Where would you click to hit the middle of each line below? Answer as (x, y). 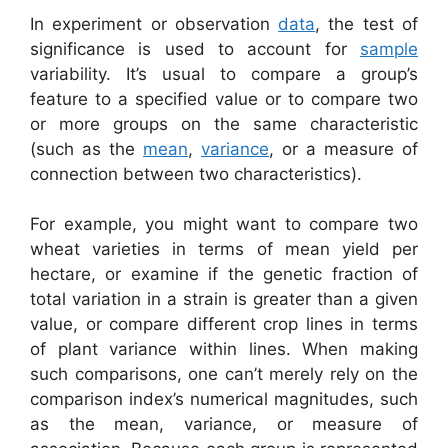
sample (389, 48)
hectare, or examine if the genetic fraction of (224, 274)
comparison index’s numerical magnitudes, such (224, 399)
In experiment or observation (154, 23)
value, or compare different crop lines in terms (224, 324)
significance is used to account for (195, 48)
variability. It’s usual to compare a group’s (224, 73)
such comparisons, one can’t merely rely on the (224, 374)
